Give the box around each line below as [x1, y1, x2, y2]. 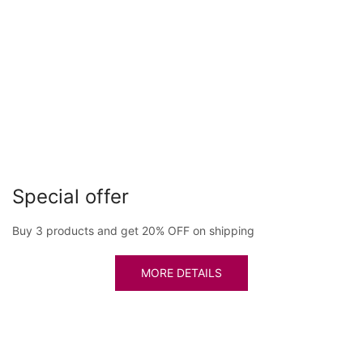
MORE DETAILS [140, 265, 222, 280]
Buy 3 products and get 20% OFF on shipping [11, 223, 254, 237]
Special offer [11, 184, 129, 208]
